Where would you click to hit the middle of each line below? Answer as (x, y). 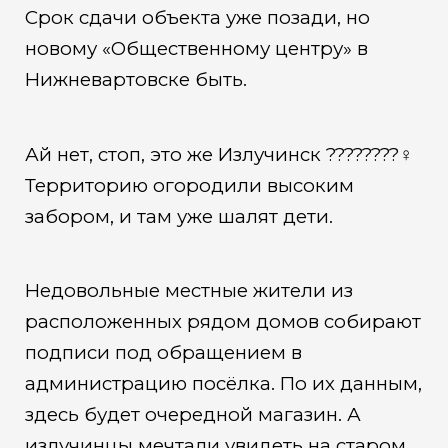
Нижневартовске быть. (135, 80)
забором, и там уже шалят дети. (178, 216)
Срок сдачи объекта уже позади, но (197, 18)
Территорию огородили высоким (189, 185)
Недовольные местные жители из (188, 291)
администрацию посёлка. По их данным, (223, 384)
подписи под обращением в (163, 353)
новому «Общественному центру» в (196, 49)
